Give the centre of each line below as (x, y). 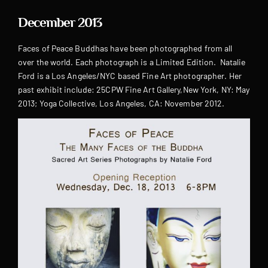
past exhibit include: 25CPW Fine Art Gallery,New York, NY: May (134, 90)
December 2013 (60, 22)
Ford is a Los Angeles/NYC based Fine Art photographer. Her (130, 76)
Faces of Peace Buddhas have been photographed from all (125, 48)
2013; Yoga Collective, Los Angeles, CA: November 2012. (121, 103)
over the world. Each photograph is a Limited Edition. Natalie (132, 62)
